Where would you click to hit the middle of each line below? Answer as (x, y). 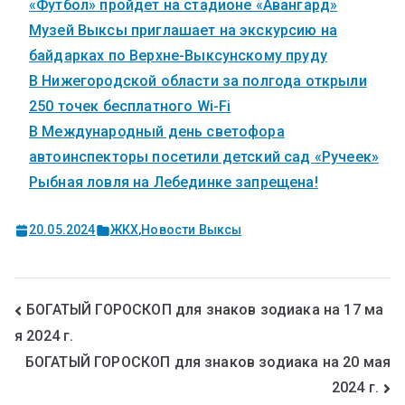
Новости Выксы (192, 230)
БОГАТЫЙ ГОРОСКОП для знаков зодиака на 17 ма (205, 309)
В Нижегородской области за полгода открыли (198, 81)
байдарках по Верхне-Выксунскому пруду (178, 56)
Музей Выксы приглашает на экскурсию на (184, 31)
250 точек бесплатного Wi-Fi (130, 107)
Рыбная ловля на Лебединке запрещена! (174, 183)
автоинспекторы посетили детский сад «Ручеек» (204, 157)
